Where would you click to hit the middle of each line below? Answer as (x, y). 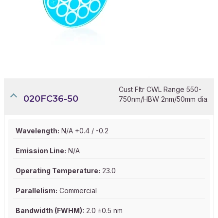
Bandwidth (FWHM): (50, 211)
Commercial (77, 191)
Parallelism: (36, 191)
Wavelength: (37, 131)
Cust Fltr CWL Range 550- (160, 89)
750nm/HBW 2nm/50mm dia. (164, 99)
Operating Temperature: (58, 171)
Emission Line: (41, 151)
